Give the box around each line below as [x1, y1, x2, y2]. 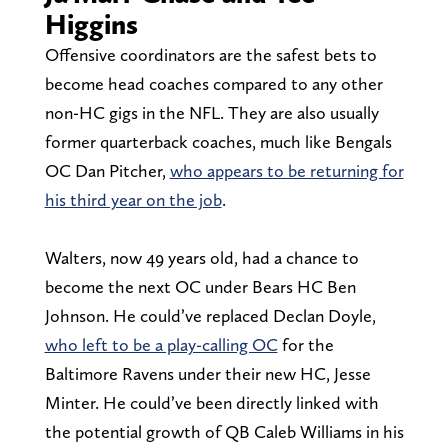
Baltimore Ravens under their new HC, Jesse [44, 362, 371, 384]
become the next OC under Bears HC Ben [44, 275, 356, 297]
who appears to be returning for [169, 159, 404, 181]
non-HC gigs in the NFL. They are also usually [44, 101, 379, 123]
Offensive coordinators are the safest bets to [44, 43, 377, 65]
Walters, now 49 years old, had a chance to [44, 246, 359, 268]
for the [277, 333, 334, 355]
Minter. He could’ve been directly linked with [44, 391, 379, 413]
